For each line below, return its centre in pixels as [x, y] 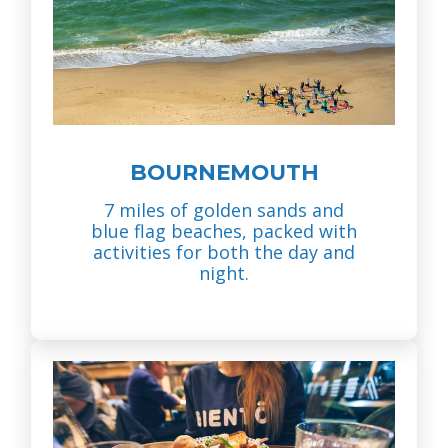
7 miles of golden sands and [224, 209]
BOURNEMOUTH [224, 171]
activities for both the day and [224, 251]
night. [224, 272]
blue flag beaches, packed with [224, 230]
